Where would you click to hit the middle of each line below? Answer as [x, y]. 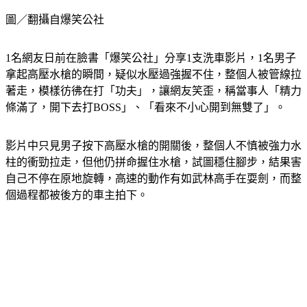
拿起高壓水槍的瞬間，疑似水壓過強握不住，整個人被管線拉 [153, 75]
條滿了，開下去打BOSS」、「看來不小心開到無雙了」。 [146, 108]
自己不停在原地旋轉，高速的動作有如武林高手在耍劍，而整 [153, 179]
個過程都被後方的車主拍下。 [77, 195]
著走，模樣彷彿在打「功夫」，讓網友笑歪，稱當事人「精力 [153, 91]
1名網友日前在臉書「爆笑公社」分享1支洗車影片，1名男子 [151, 58]
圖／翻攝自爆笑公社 [55, 20]
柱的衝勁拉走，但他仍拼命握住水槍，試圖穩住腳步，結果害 [153, 162]
